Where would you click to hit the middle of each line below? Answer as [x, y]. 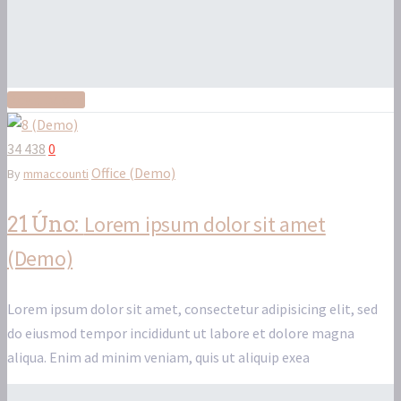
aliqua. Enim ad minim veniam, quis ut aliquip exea [158, 358]
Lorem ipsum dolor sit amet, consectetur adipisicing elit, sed [192, 309]
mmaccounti [56, 174]
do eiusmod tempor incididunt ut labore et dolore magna [181, 333]
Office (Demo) [133, 173]
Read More [46, 100]
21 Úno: [46, 225]
